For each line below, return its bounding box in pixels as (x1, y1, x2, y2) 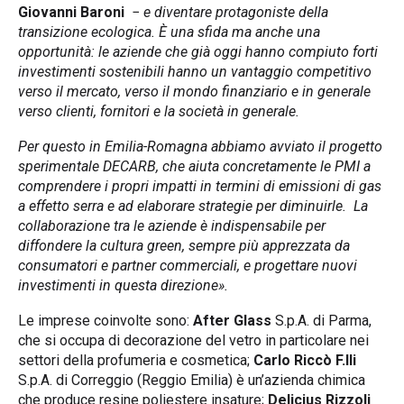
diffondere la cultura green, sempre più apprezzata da (18, 236, 350, 254)
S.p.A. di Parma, (271, 311, 372, 329)
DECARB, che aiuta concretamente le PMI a (99, 157, 371, 175)
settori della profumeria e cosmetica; (18, 351, 253, 369)
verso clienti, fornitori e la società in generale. (18, 102, 299, 120)
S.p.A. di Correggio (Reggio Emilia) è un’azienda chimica (18, 371, 365, 389)
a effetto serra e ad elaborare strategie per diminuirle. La (18, 197, 368, 215)
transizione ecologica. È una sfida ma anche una (18, 23, 320, 41)
